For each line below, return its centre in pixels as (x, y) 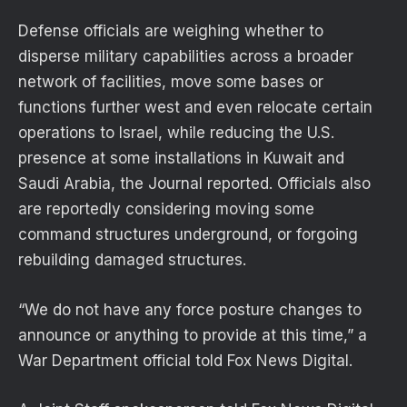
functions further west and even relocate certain (195, 108)
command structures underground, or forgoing (188, 235)
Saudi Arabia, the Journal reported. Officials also (194, 184)
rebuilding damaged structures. (134, 260)
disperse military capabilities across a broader (186, 57)
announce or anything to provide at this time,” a (193, 335)
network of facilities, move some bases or (171, 82)
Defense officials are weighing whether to (171, 31)
